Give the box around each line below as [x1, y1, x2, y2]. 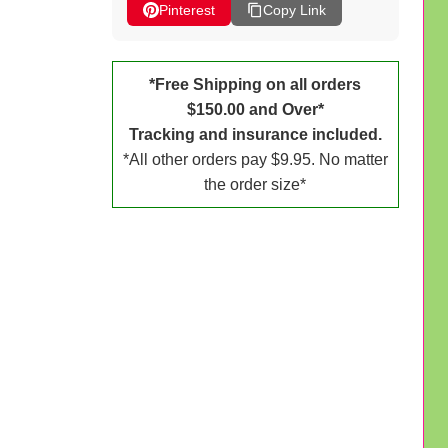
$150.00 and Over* [186, 100, 324, 118]
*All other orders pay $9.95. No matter [122, 150, 388, 168]
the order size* [204, 175, 307, 193]
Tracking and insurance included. [128, 125, 382, 143]
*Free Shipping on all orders [149, 75, 362, 93]
